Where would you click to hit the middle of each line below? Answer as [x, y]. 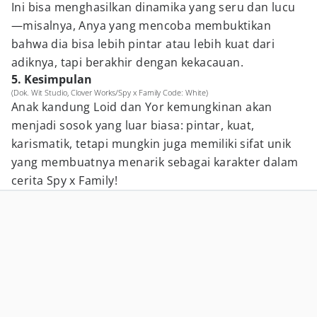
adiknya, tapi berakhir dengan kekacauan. [127, 62]
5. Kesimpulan [52, 79]
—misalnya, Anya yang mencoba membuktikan [141, 25]
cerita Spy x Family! [64, 180]
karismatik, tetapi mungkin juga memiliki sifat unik [151, 144]
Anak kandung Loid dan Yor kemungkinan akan [142, 107]
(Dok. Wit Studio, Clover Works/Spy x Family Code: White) [110, 92]
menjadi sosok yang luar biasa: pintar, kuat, [133, 125]
